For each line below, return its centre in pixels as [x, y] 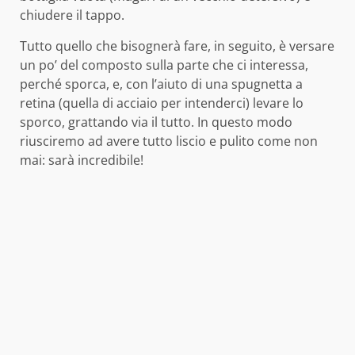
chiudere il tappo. [72, 15]
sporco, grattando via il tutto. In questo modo [156, 122]
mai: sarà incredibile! [82, 160]
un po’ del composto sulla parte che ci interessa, [164, 65]
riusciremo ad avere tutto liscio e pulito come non [169, 141]
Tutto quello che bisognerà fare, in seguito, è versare [177, 46]
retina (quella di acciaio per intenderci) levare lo [162, 103]
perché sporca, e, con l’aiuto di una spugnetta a [161, 84]
